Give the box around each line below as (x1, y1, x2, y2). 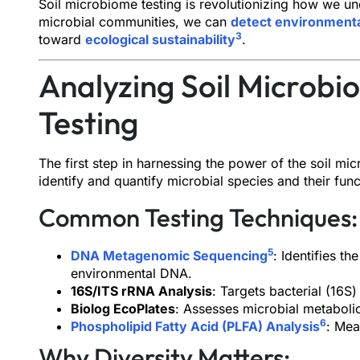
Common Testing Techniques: (39, 201, 358, 233)
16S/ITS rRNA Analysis (71, 282, 212, 299)
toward (39, 31, 85, 47)
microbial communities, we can (39, 14, 231, 30)
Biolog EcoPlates (71, 300, 175, 317)
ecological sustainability (85, 31, 235, 47)
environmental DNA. (71, 264, 192, 281)
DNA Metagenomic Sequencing (71, 247, 268, 264)
